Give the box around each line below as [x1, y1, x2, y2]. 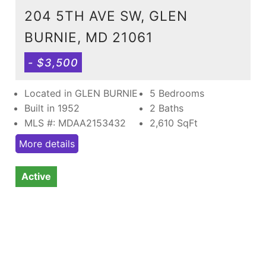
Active [21, 170, 51, 182]
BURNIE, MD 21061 [24, 28, 153, 45]
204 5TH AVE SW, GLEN [24, 7, 188, 24]
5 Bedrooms [150, 87, 204, 99]
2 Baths [150, 102, 183, 114]
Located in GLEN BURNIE [24, 87, 138, 99]
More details [19, 137, 75, 150]
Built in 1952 [24, 102, 80, 114]
